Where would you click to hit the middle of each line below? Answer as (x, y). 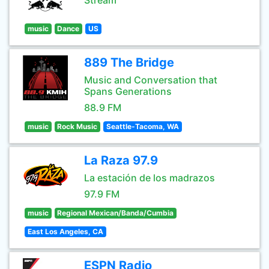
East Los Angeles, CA (65, 231)
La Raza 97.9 (121, 160)
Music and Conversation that (151, 80)
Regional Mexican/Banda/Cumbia (116, 213)
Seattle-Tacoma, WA (142, 126)
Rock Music (77, 126)
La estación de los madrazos (150, 178)
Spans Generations (128, 91)
